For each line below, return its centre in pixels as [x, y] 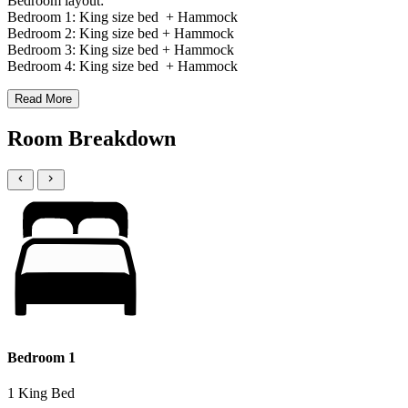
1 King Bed [41, 393]
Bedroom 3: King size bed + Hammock [121, 50]
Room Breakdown [92, 139]
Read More [43, 99]
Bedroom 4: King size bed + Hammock [122, 66]
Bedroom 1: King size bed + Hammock [124, 17]
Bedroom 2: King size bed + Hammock [121, 34]
